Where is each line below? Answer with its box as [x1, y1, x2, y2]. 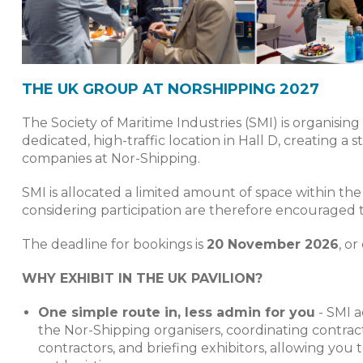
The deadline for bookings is [22, 236, 207, 252]
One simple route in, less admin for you [38, 304, 315, 320]
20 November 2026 [207, 236, 339, 252]
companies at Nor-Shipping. [22, 150, 200, 166]
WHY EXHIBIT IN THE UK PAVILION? [22, 270, 263, 286]
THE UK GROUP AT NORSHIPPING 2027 [22, 79, 319, 98]
